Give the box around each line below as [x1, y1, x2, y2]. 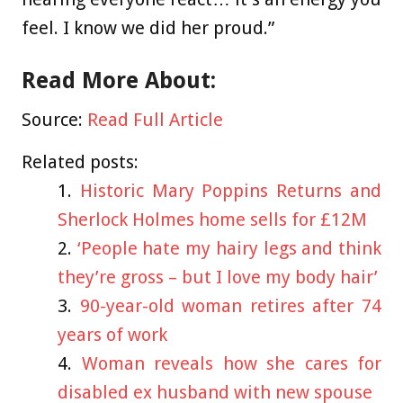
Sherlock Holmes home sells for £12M [58, 209, 367, 231]
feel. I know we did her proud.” [22, 17, 274, 40]
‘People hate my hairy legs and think [76, 237, 382, 260]
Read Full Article [87, 109, 223, 131]
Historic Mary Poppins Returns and [79, 180, 382, 202]
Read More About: [22, 67, 216, 94]
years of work [58, 324, 167, 346]
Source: [22, 109, 87, 131]
